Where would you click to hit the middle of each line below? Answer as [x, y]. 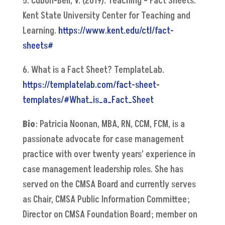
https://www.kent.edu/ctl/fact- [116, 31]
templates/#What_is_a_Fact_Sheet [88, 100]
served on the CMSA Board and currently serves [109, 185]
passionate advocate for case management [103, 140]
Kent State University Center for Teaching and [106, 16]
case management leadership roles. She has [103, 170]
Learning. [40, 31]
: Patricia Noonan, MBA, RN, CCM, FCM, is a [110, 125]
